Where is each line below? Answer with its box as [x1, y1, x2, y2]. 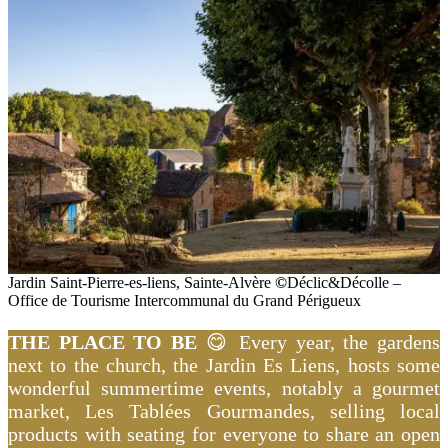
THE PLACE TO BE [8, 330, 197, 353]
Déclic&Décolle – [287, 273, 401, 291]
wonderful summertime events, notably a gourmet [8, 376, 440, 399]
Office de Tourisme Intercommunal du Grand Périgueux [8, 291, 361, 309]
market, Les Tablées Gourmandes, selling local [8, 399, 440, 422]
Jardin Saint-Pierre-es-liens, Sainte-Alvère [8, 273, 275, 291]
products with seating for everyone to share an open [8, 422, 440, 445]
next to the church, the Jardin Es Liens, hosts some [8, 353, 440, 376]
